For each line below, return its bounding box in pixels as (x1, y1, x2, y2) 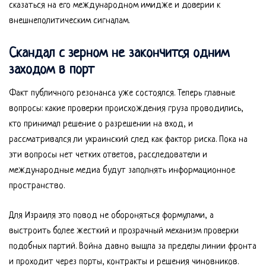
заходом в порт (9, 63, 94, 78)
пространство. (9, 181, 65, 192)
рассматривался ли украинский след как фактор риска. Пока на (9, 135, 248, 145)
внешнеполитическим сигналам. (9, 15, 129, 26)
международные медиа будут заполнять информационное (9, 166, 235, 176)
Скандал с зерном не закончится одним (9, 46, 229, 62)
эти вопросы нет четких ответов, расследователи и (9, 150, 207, 161)
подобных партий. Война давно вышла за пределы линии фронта (9, 242, 256, 252)
